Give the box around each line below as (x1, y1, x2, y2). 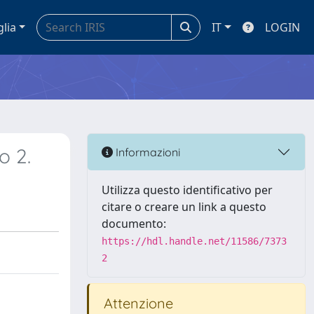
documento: (102, 216, 166, 231)
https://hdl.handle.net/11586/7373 (102, 235, 287, 247)
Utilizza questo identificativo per (102, 182, 273, 198)
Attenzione (100, 294, 173, 312)
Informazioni (113, 144, 180, 159)
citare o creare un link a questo (102, 199, 266, 214)
